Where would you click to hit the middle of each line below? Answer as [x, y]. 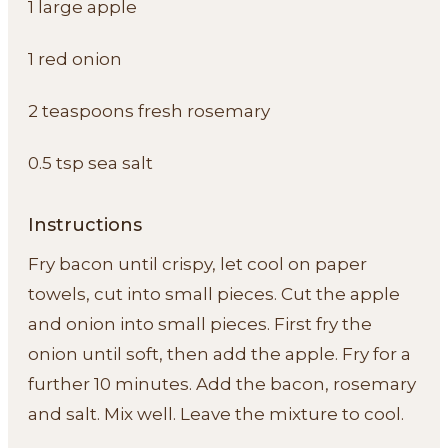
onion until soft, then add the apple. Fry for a [219, 353]
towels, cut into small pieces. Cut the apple [214, 293]
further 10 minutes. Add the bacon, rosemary [222, 383]
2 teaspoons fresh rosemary [149, 110]
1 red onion [75, 58]
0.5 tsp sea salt [90, 162]
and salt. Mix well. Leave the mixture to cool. [216, 413]
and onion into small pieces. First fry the [200, 323]
